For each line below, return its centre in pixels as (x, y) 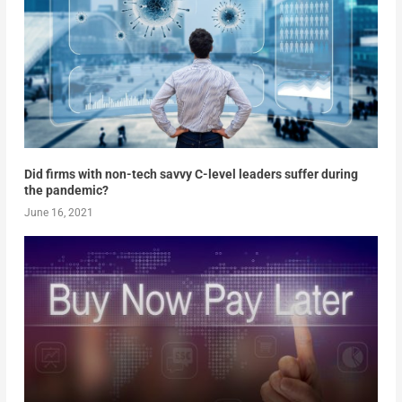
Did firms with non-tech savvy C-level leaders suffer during (191, 175)
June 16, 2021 (58, 213)
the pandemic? (66, 191)
